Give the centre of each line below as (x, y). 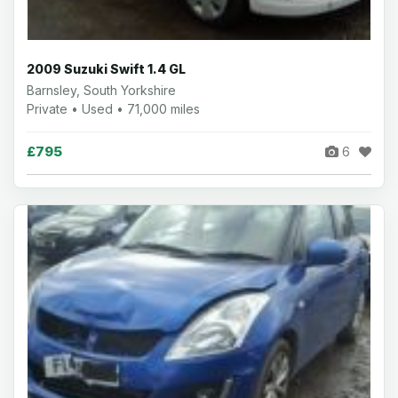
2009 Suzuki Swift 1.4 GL (106, 68)
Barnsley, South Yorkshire (101, 90)
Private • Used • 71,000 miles (113, 108)
